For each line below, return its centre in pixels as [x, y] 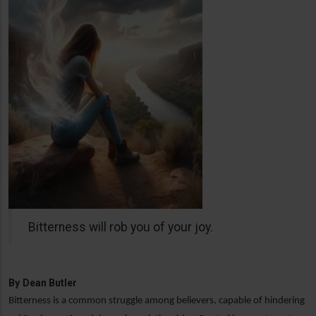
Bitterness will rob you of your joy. [121, 227]
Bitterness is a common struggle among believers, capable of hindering [157, 301]
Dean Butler [50, 283]
